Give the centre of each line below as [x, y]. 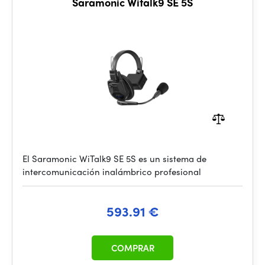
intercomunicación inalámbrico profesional [112, 172]
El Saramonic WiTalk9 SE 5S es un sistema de [114, 159]
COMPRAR [132, 248]
